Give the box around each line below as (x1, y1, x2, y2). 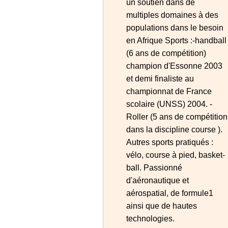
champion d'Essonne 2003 (126, 62, 222, 70)
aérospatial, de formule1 (126, 189, 213, 197)
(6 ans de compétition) (126, 49, 206, 58)
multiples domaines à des (126, 11, 218, 19)
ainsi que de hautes (126, 202, 197, 210)
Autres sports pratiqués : (126, 138, 213, 147)
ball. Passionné (126, 163, 182, 172)
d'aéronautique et (126, 176, 189, 185)
